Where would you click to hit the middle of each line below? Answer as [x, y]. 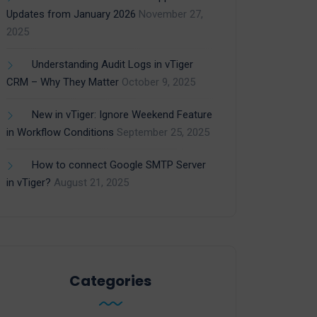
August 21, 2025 [91, 183]
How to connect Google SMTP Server [119, 165]
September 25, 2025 [163, 133]
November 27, [171, 15]
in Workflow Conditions [60, 133]
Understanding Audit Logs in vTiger [113, 65]
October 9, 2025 [158, 82]
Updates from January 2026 [71, 15]
